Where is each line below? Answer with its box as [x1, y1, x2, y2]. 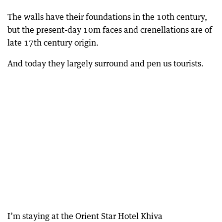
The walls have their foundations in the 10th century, [7, 11, 207, 22]
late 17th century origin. [7, 37, 99, 48]
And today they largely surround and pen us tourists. [7, 58, 204, 68]
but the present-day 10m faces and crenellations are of [7, 24, 212, 35]
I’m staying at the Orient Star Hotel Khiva [7, 211, 163, 221]
